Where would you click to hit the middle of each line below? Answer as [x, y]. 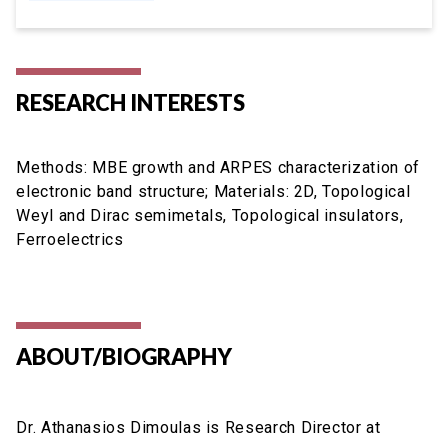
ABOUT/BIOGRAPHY [124, 356]
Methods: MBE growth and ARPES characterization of [218, 167]
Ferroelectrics [70, 239]
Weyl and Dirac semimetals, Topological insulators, [210, 215]
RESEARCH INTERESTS [131, 102]
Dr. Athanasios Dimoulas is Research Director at [198, 427]
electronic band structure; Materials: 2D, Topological [213, 191]
